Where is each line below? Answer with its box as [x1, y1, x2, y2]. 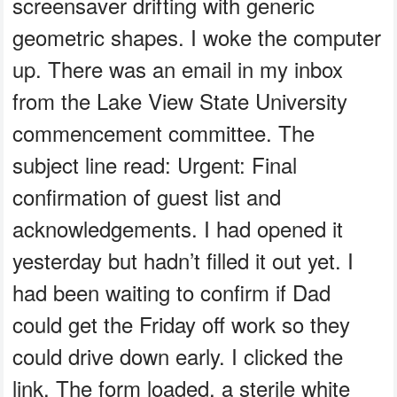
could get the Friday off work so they [12, 308, 351, 340]
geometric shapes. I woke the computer [12, 21, 382, 53]
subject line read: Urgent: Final [12, 149, 298, 181]
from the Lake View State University [12, 85, 348, 117]
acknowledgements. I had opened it [12, 213, 344, 245]
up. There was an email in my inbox [12, 53, 344, 85]
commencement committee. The [12, 117, 315, 149]
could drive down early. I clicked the [12, 340, 344, 372]
